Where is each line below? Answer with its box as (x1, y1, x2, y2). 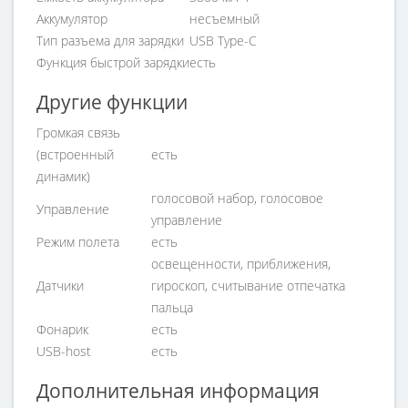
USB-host (36, 342, 91, 360)
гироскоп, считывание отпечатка (151, 277, 345, 294)
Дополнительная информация (36, 378, 320, 403)
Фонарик (36, 321, 88, 338)
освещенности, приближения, (151, 255, 331, 272)
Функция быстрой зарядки (36, 54, 189, 71)
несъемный (189, 10, 260, 27)
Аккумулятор (36, 10, 107, 27)
